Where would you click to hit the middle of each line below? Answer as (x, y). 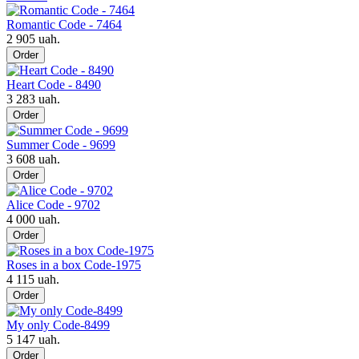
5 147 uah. (33, 339)
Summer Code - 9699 (61, 144)
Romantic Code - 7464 (64, 24)
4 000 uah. (33, 219)
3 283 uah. (33, 99)
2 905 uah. (33, 38)
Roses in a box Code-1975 (74, 264)
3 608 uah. (33, 159)
